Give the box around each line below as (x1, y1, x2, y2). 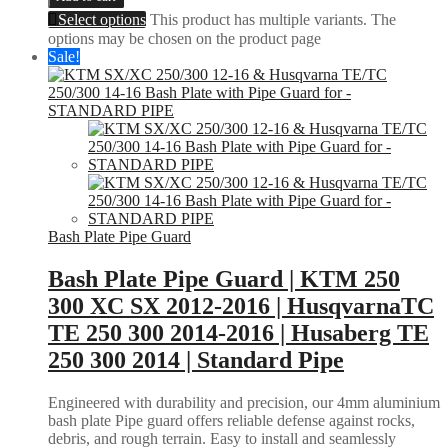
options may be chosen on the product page (48, 30, 321, 48)
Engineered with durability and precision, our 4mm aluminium (48, 393, 440, 411)
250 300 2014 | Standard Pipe (48, 347, 344, 374)
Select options (58, 11, 146, 29)
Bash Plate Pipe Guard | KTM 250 (48, 266, 400, 293)
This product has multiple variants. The (150, 11, 396, 29)
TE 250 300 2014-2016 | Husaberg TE (48, 320, 429, 347)
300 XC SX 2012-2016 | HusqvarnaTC (48, 293, 434, 320)
